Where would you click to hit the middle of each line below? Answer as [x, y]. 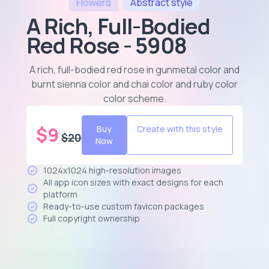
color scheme [133, 98]
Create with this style [180, 129]
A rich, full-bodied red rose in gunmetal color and [134, 70]
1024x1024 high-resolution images [112, 170]
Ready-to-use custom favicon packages [124, 206]
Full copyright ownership [92, 218]
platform [60, 194]
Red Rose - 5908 [107, 45]
